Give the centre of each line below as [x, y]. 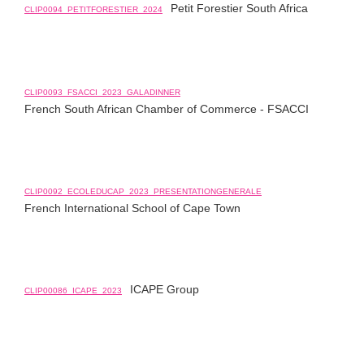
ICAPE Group [165, 289]
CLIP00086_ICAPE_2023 [73, 290]
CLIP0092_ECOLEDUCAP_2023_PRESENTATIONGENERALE [143, 191]
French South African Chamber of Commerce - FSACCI [167, 109]
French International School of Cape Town [132, 208]
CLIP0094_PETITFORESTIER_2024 [93, 9]
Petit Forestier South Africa [239, 8]
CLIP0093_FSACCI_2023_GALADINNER [102, 92]
